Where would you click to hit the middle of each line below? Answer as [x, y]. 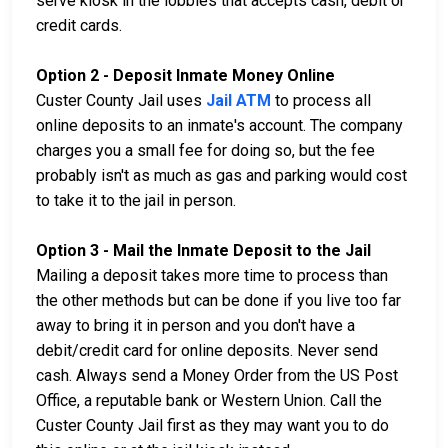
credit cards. [79, 26]
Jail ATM [238, 101]
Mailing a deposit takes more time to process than [212, 276]
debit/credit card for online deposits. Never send [207, 351]
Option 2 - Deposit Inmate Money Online [185, 76]
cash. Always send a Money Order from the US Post [217, 376]
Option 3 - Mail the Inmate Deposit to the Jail [203, 251]
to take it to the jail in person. [136, 201]
